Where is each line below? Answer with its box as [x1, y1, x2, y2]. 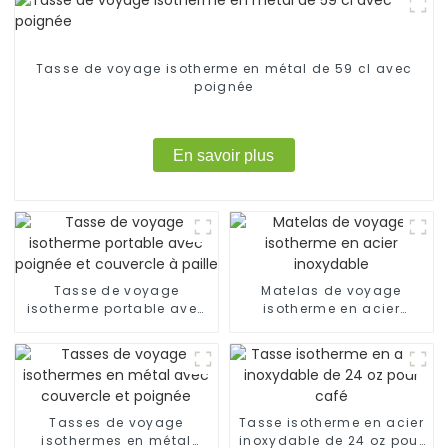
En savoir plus [173, 146, 275, 164]
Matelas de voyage [261, 281, 402, 299]
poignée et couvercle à [32, 317, 201, 335]
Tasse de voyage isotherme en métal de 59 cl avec [35, 60, 413, 78]
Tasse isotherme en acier [239, 413, 424, 431]
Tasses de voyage [49, 413, 184, 431]
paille [96, 335, 137, 353]
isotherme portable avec [26, 299, 207, 317]
